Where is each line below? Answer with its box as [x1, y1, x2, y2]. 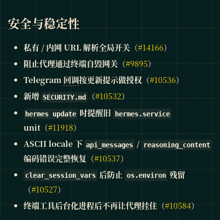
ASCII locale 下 [24, 137, 84, 149]
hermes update [25, 110, 77, 118]
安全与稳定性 [8, 14, 80, 32]
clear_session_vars [25, 171, 96, 180]
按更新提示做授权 [79, 74, 142, 86]
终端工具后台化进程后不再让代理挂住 [24, 199, 157, 211]
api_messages [86, 140, 134, 149]
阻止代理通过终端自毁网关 [24, 58, 118, 70]
